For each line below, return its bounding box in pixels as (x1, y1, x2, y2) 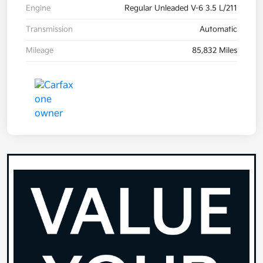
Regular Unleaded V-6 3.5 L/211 (124, 4, 237, 14)
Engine (26, 4, 50, 14)
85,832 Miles (192, 46, 237, 56)
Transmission (26, 25, 73, 35)
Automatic (200, 25, 237, 35)
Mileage (26, 46, 53, 56)
